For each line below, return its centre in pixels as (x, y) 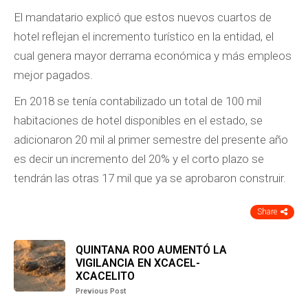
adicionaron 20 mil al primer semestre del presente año (151, 140)
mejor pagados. (53, 75)
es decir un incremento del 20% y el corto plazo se (139, 159)
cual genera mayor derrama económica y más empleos (153, 56)
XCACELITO (105, 276)
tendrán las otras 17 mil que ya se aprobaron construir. (150, 178)
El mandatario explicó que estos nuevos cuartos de (143, 17)
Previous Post (101, 291)
